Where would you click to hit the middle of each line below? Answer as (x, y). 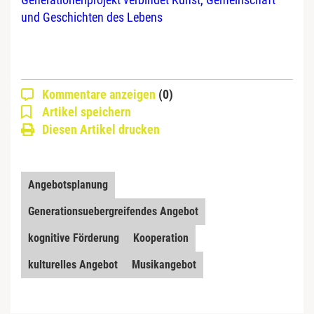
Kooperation (161, 238)
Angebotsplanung (68, 185)
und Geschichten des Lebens (92, 18)
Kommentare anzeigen (100, 95)
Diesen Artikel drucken (101, 130)
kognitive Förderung (74, 238)
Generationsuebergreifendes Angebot (113, 212)
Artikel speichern (87, 112)
